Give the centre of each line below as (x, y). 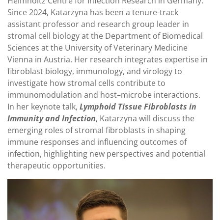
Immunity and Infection (52, 119)
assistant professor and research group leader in (98, 24)
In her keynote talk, (42, 107)
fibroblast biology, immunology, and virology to (95, 71)
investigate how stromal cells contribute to (86, 83)
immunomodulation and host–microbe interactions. (104, 95)
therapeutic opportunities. (56, 166)
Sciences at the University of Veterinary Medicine (97, 48)
